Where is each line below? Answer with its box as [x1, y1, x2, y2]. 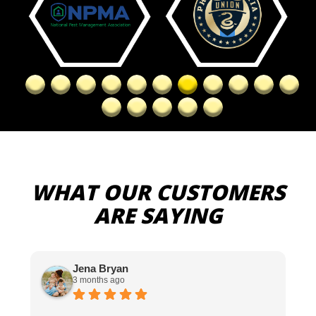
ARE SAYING [94, 201, 222, 231]
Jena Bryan [73, 262, 128, 274]
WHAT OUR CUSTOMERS [31, 178, 285, 207]
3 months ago [73, 274, 125, 285]
